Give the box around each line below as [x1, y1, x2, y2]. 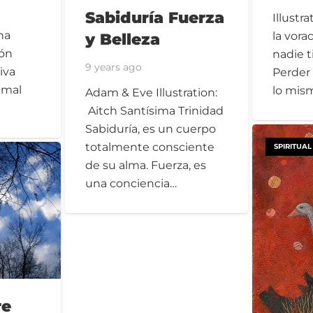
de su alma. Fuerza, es [85, 159, 207, 173]
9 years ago [85, 61, 143, 74]
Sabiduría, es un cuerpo [85, 122, 217, 136]
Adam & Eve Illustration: [85, 86, 218, 100]
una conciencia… [85, 177, 177, 191]
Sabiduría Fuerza [85, 7, 225, 27]
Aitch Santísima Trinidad [85, 104, 224, 118]
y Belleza [85, 29, 161, 49]
